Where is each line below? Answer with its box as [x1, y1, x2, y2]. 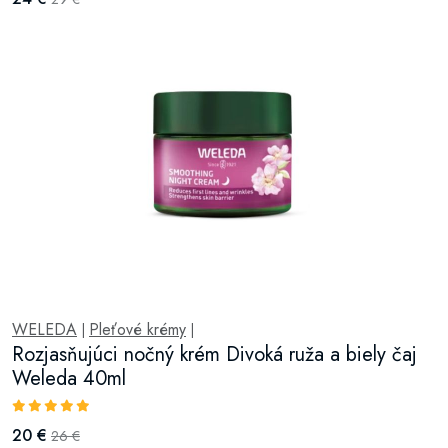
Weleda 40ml [12, 363, 126, 393]
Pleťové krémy [89, 317, 186, 341]
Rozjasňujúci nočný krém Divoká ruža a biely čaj [12, 339, 417, 369]
